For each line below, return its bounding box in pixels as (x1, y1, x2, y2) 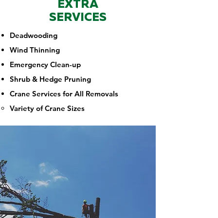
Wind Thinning (10, 45, 60, 54)
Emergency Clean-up (10, 60, 81, 69)
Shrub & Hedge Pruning (10, 74, 91, 84)
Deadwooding (10, 31, 57, 40)
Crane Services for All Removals (10, 89, 118, 98)
